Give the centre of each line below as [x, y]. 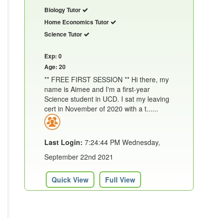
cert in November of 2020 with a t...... [101, 109]
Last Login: [64, 142]
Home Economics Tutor [77, 22]
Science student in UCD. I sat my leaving [107, 99]
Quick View [70, 180]
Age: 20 [55, 67]
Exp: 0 [53, 56]
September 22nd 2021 [79, 157]
